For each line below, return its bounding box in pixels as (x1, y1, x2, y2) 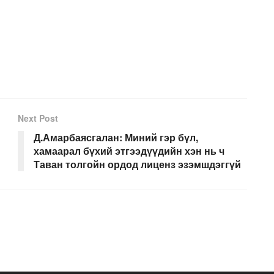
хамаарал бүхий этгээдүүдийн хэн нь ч (34, 144, 224, 158)
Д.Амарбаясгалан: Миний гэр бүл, (34, 130, 198, 145)
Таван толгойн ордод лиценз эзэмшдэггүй (34, 157, 241, 172)
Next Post (18, 112, 58, 125)
